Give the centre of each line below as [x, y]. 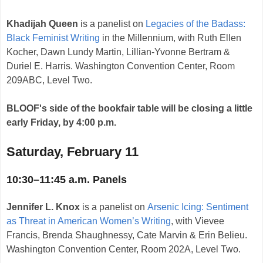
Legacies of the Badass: [195, 24]
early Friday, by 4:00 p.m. [61, 123]
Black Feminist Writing [53, 38]
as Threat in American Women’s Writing [89, 221]
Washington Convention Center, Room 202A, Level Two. [124, 249]
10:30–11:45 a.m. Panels [67, 180]
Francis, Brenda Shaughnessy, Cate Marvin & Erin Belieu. [127, 235]
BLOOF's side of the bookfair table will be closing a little [129, 109]
